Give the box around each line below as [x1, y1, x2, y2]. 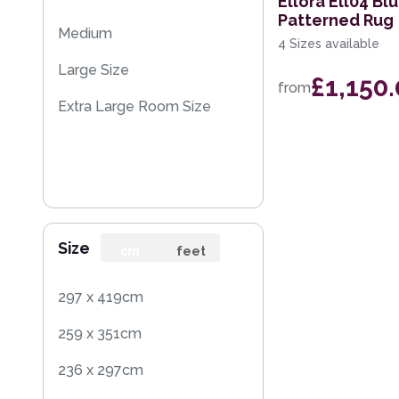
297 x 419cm [58, 288, 143, 305]
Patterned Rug [278, 11, 394, 30]
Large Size [58, 61, 129, 78]
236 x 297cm [58, 361, 143, 379]
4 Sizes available [278, 37, 379, 52]
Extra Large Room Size [58, 97, 211, 115]
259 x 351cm [58, 324, 142, 342]
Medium [58, 24, 112, 42]
